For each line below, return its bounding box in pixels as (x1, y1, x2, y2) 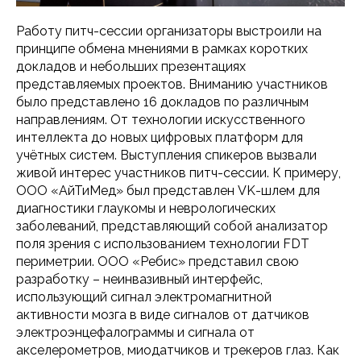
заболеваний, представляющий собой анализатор (16, 218, 328, 234)
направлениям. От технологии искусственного (16, 111, 305, 127)
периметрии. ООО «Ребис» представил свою (16, 253, 299, 269)
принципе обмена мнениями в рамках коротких (16, 40, 308, 56)
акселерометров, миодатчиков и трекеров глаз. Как (16, 342, 339, 358)
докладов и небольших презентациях (16, 58, 246, 74)
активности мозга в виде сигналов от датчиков (16, 306, 309, 322)
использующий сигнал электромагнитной (16, 288, 272, 305)
